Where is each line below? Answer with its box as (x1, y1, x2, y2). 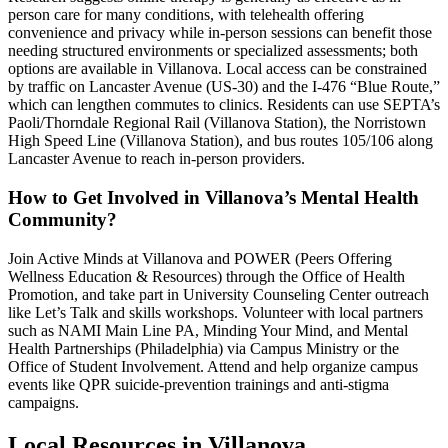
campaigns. (8, 393, 79, 411)
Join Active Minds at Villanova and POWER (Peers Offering (8, 249, 392, 267)
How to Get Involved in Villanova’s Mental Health (8, 187, 419, 209)
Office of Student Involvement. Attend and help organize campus (8, 357, 418, 375)
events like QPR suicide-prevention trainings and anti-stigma (8, 375, 389, 393)
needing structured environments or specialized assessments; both (8, 42, 418, 60)
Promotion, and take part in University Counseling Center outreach (8, 285, 429, 303)
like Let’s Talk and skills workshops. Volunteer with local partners (8, 303, 423, 321)
